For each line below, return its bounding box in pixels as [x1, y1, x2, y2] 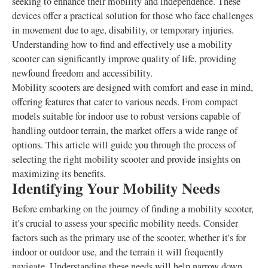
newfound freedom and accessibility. [12, 66, 153, 80]
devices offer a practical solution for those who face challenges [12, 9, 253, 22]
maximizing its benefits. [12, 167, 106, 180]
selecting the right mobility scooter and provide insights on [12, 153, 240, 166]
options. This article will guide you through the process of [12, 138, 236, 151]
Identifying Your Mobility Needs [12, 177, 220, 199]
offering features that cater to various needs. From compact [12, 95, 238, 108]
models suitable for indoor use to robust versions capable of [12, 109, 240, 123]
